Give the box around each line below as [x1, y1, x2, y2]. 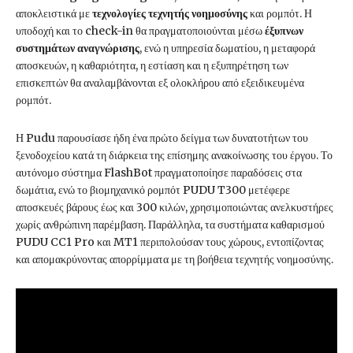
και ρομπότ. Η [247, 6, 312, 21]
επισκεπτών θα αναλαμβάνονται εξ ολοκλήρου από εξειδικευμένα [16, 76, 304, 91]
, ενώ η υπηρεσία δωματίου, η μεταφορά [139, 41, 315, 56]
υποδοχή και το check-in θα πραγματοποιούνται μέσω [16, 24, 262, 39]
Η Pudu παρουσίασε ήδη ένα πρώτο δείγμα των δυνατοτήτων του [16, 131, 308, 146]
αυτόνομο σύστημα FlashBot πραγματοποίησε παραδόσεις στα [16, 165, 302, 180]
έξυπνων [262, 24, 303, 39]
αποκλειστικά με [16, 6, 92, 21]
